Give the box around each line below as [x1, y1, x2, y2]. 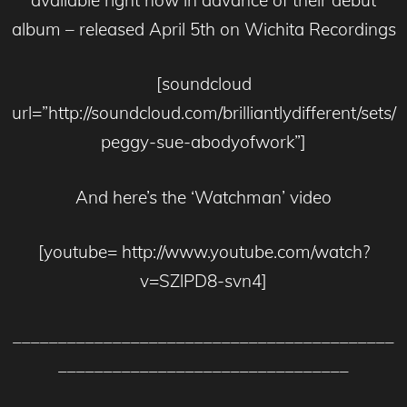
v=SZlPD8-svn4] [140, 270, 267, 293]
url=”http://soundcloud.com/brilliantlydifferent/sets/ [11, 102, 396, 124]
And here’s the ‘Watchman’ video [75, 185, 332, 208]
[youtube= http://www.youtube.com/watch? [37, 241, 370, 263]
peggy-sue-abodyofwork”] [101, 131, 306, 154]
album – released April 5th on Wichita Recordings [11, 17, 396, 40]
